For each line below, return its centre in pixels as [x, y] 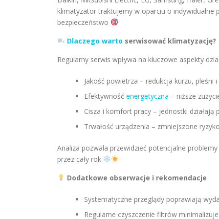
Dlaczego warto [95, 41]
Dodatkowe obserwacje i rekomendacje [136, 178]
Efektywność [105, 96]
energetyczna [147, 96]
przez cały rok [80, 159]
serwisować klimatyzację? [169, 41]
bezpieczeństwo [84, 22]
